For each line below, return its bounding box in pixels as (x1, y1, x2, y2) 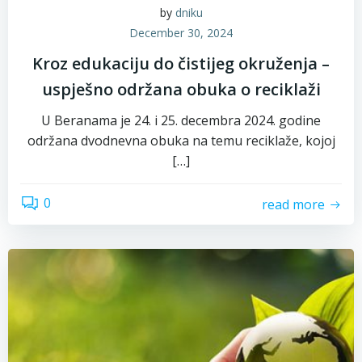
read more (262, 195, 325, 213)
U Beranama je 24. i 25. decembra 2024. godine (41, 112, 321, 129)
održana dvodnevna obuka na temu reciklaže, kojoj (27, 132, 335, 149)
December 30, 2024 (129, 25, 233, 40)
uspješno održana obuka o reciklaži (41, 78, 321, 100)
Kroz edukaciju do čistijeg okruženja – (32, 53, 330, 74)
